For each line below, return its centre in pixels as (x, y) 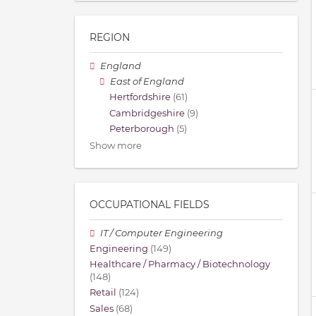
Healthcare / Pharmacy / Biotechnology (180, 265)
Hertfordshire (140, 97)
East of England (147, 82)
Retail (103, 293)
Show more (116, 145)
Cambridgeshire (147, 113)
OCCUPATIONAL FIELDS (150, 204)
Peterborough (142, 128)
